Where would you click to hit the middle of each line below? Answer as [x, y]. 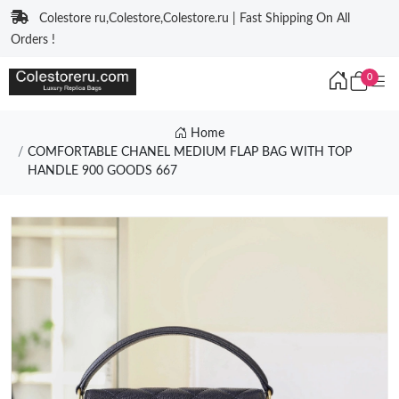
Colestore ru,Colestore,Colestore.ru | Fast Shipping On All [195, 19]
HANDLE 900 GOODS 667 [102, 171]
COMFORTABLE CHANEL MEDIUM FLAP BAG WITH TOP [189, 152]
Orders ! [33, 40]
